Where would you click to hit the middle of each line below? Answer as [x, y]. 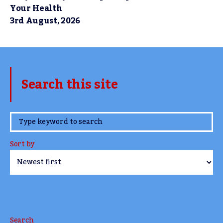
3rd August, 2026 [45, 21]
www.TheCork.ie [74, 119]
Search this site [69, 85]
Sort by [22, 144]
